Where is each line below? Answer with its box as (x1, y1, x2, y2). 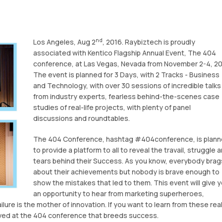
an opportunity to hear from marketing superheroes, (33, 189, 204, 199)
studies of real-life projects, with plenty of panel (33, 103, 191, 112)
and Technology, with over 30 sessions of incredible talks (33, 81, 221, 91)
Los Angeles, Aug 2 (33, 37, 96, 47)
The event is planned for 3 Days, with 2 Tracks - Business (33, 70, 220, 80)
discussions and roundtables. (33, 113, 130, 123)
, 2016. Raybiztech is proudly (102, 37, 195, 47)
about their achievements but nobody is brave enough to (33, 167, 220, 177)
